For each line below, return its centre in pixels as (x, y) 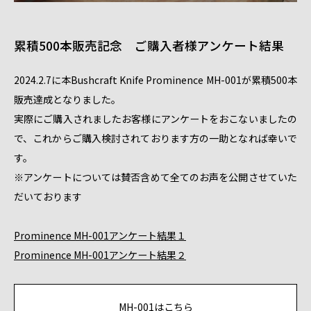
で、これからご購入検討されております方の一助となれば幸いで (155, 138)
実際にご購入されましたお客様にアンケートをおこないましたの (155, 119)
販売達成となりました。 (67, 100)
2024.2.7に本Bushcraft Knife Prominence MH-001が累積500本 (155, 80)
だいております (48, 197)
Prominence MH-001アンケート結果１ (100, 236)
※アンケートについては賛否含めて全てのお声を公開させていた (155, 177)
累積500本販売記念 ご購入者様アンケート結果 (149, 45)
